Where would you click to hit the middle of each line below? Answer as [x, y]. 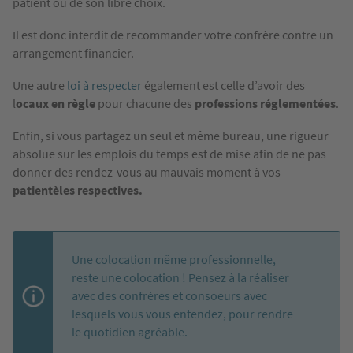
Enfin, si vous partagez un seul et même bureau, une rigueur [171, 136]
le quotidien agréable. [130, 332]
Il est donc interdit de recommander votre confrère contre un [173, 35]
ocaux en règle [56, 104]
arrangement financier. [73, 53]
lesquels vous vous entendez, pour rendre [182, 314]
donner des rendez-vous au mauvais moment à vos [147, 172]
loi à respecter [104, 85]
